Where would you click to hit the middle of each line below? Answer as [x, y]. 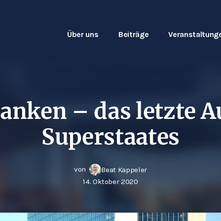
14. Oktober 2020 [110, 182]
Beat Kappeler [124, 170]
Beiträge [134, 34]
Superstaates [110, 137]
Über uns [83, 34]
